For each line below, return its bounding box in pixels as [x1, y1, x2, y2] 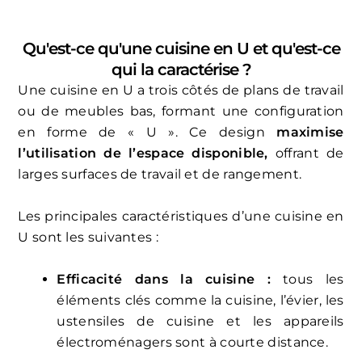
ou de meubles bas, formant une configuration [18, 103, 344, 120]
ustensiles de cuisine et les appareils [57, 314, 344, 330]
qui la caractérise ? [111, 60, 251, 80]
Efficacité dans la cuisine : [57, 271, 271, 288]
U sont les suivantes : [18, 229, 158, 246]
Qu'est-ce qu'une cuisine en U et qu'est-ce [22, 39, 340, 59]
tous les [270, 271, 344, 288]
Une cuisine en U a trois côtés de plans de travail [18, 82, 344, 99]
